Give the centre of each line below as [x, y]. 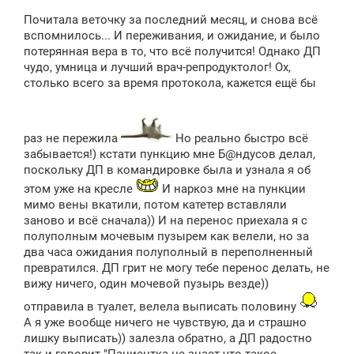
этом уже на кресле [80, 189]
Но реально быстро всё [240, 139]
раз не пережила [72, 139]
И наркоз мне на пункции [232, 189]
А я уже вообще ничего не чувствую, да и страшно [165, 323]
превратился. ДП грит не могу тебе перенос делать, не [177, 268]
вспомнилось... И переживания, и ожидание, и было [172, 36]
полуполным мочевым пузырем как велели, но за [166, 237]
